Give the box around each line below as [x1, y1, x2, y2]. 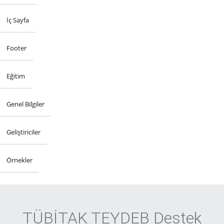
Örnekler [6, 155, 32, 164]
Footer [6, 43, 26, 52]
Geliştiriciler [6, 127, 40, 136]
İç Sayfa [6, 15, 29, 24]
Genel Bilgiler [6, 99, 44, 108]
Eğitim [6, 71, 25, 80]
